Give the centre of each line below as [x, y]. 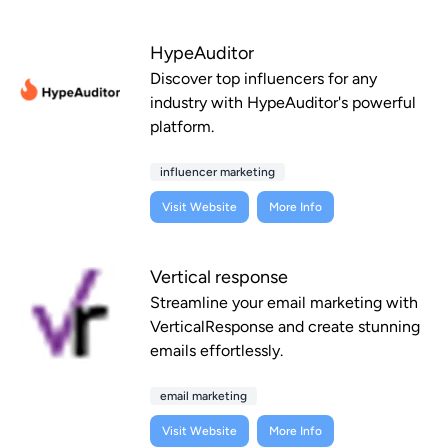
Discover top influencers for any [263, 79]
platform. [182, 127]
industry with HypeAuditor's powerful [283, 103]
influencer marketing [217, 172]
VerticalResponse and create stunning [285, 327]
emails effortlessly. [216, 351]
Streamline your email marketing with [284, 303]
